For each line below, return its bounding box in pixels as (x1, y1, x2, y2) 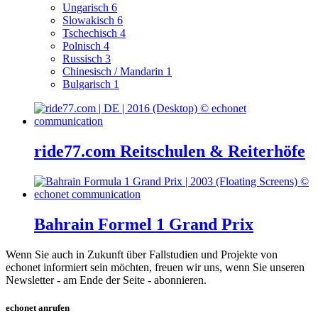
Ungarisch (62, 1, 111, 14)
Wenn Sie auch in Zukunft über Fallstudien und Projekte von (6, 248, 278, 261)
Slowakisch (62, 14, 117, 27)
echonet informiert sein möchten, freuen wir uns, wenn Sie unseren (6, 261, 305, 273)
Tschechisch (62, 27, 120, 40)
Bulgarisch (62, 78, 114, 91)
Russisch (62, 53, 105, 65)
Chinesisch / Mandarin (62, 65, 166, 78)
